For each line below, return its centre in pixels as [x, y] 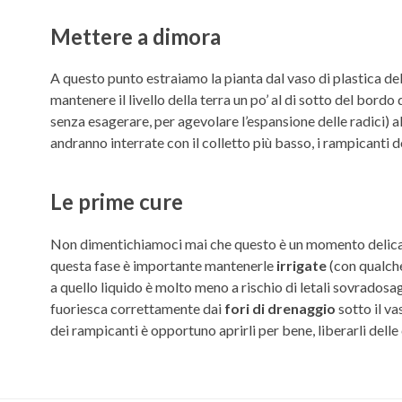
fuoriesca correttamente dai [137, 308]
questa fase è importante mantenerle [163, 265]
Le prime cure [117, 202]
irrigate [301, 265]
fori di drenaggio [280, 308]
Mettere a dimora [135, 36]
